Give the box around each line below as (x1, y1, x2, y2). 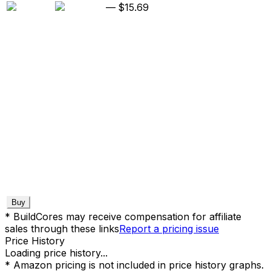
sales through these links (5, 222, 119, 235)
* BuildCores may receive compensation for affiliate (5, 210, 241, 223)
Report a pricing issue (119, 222, 219, 235)
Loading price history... (5, 246, 108, 259)
